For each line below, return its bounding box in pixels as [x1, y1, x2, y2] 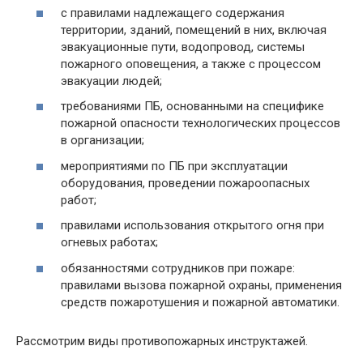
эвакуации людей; [61, 73, 162, 88]
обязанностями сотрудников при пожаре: [61, 260, 295, 275]
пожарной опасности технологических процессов [61, 116, 340, 130]
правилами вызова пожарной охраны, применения [61, 277, 342, 293]
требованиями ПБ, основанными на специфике [61, 99, 324, 113]
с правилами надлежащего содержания [61, 5, 284, 20]
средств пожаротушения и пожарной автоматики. [61, 294, 340, 310]
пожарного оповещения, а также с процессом [61, 56, 321, 71]
